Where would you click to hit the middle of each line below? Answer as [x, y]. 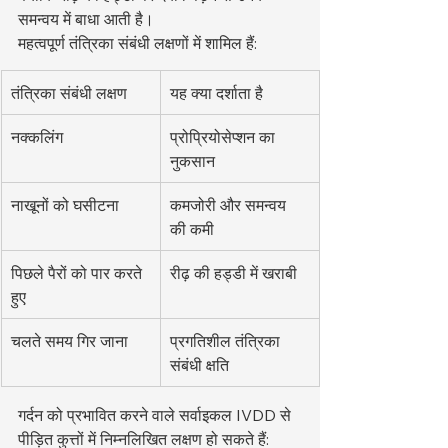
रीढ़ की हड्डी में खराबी [233, 272]
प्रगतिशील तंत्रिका [227, 340]
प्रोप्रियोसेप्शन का [224, 136]
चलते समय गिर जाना [69, 340]
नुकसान [192, 160]
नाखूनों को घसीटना [65, 204]
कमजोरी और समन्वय [230, 204]
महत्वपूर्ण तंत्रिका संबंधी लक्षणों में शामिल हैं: [137, 42]
